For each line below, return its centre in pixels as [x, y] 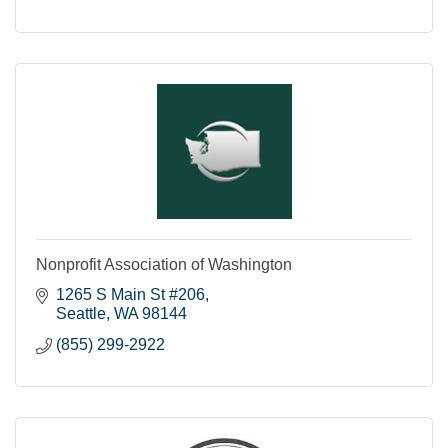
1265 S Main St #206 [130, 294]
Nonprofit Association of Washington [164, 264]
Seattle [81, 313]
